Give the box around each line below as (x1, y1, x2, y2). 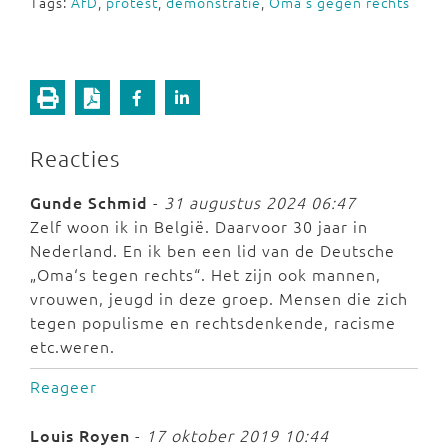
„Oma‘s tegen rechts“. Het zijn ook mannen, (30, 263, 381, 286)
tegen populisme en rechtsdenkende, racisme (30, 311, 396, 334)
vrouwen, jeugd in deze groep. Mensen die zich (30, 287, 408, 310)
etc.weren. (30, 335, 115, 358)
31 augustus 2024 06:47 (164, 191, 356, 214)
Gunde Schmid (30, 191, 148, 214)
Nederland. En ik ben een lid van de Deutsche (30, 239, 395, 262)
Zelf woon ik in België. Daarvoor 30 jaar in (30, 215, 368, 238)
